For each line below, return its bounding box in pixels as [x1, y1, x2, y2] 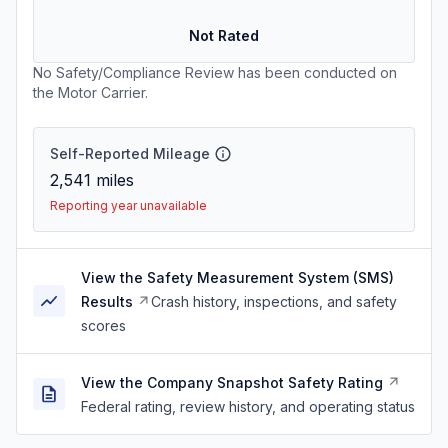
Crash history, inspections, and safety [151, 293, 397, 310]
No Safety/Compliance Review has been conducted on [33, 64, 397, 81]
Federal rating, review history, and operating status [81, 398, 415, 415]
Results [81, 293, 133, 310]
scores [81, 317, 126, 334]
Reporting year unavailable [50, 198, 207, 213]
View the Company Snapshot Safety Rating [81, 374, 383, 391]
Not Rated [189, 27, 259, 44]
